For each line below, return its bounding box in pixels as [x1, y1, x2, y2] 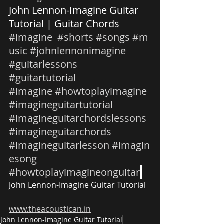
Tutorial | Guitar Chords [9, 16, 122, 30]
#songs [96, 30, 130, 44]
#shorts [57, 30, 93, 44]
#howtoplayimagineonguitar [9, 165, 140, 179]
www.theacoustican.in [9, 203, 91, 214]
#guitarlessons [9, 57, 77, 71]
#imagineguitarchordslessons [9, 111, 146, 125]
